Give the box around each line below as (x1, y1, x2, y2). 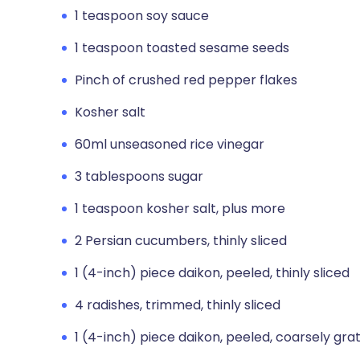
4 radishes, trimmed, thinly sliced (75, 296, 280, 314)
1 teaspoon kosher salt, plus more (75, 199, 285, 218)
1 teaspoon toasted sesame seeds (75, 39, 289, 57)
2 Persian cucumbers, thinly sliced (75, 231, 287, 250)
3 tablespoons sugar (75, 167, 203, 186)
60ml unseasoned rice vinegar (75, 135, 264, 153)
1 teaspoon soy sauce (75, 6, 209, 25)
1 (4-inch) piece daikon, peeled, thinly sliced (75, 264, 350, 282)
